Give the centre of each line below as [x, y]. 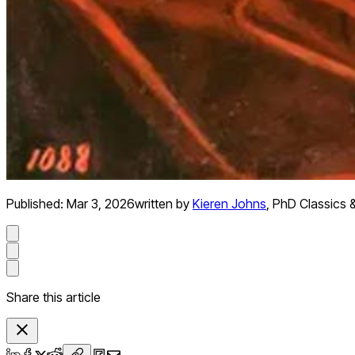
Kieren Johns [229, 204]
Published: [36, 204]
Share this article [53, 298]
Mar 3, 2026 [101, 204]
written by [162, 204]
